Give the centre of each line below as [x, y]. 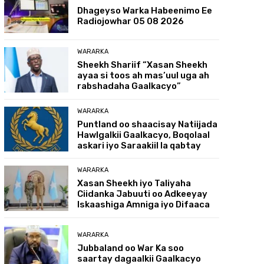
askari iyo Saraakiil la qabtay [139, 145]
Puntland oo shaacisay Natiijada [148, 124]
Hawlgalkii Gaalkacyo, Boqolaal [144, 135]
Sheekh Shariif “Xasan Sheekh [143, 65]
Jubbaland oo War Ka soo [131, 248]
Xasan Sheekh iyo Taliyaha [134, 184]
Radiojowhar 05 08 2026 [131, 22]
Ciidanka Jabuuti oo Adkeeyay [143, 194]
